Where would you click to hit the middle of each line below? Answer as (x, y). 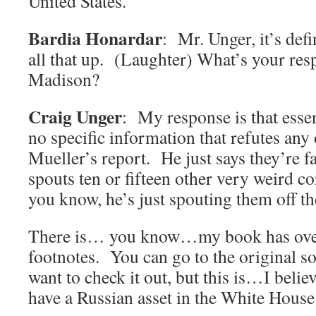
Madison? (64, 79)
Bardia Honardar (95, 38)
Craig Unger (75, 117)
